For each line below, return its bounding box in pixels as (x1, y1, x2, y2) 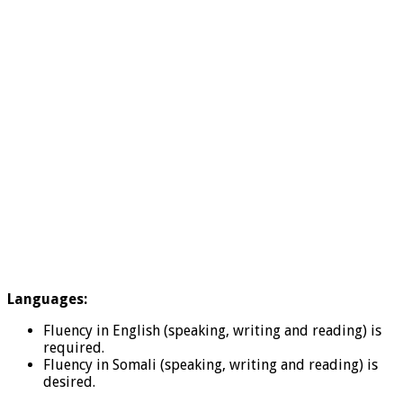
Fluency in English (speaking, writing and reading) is (43, 321, 381, 339)
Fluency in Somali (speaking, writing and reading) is (43, 355, 378, 373)
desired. (43, 372, 95, 390)
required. (43, 338, 104, 356)
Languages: (7, 290, 87, 308)
